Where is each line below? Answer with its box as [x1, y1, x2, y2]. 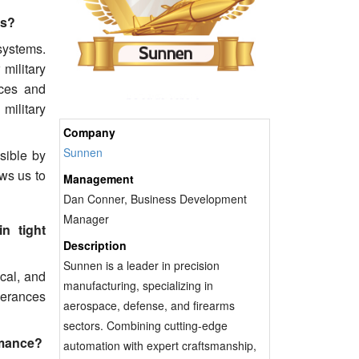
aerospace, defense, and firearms [63, 296, 235, 313]
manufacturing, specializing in [63, 276, 213, 293]
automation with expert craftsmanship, [63, 337, 256, 353]
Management [63, 170, 134, 187]
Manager [63, 210, 109, 227]
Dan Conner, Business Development [63, 190, 247, 207]
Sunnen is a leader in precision [63, 256, 220, 273]
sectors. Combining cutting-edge [63, 317, 228, 333]
